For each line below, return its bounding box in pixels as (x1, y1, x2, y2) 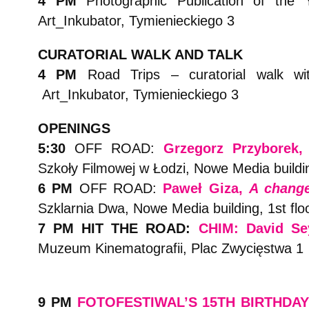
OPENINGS (38, 121, 110, 136)
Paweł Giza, (163, 181, 250, 196)
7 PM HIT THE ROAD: (38, 221, 199, 236)
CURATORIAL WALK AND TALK (38, 47, 243, 62)
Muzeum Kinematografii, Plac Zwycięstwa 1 (38, 241, 303, 256)
